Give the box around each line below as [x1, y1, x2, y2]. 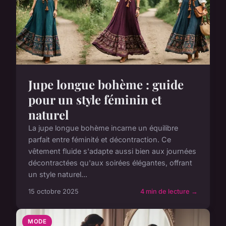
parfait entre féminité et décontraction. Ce [28, 135, 171, 144]
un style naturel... [28, 170, 87, 179]
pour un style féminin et [28, 91, 161, 108]
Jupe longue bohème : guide [28, 76, 184, 93]
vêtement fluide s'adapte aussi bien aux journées [28, 147, 196, 156]
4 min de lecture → [140, 188, 198, 196]
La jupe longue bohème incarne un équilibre [28, 124, 178, 133]
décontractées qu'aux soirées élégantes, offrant [28, 158, 192, 167]
